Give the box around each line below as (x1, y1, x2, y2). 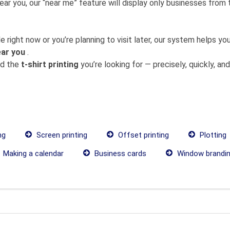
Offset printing (116, 130, 169, 140)
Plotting (198, 130, 226, 140)
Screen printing (34, 130, 87, 140)
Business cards (92, 149, 146, 158)
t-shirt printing (21, 60, 79, 69)
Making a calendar (1, 149, 64, 158)
